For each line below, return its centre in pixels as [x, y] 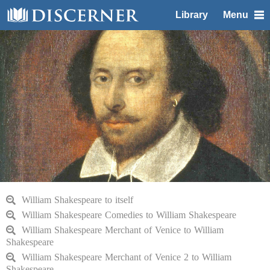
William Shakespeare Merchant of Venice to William [123, 230]
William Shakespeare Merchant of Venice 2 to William [127, 257]
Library [192, 15]
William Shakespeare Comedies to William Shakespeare [129, 215]
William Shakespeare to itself [77, 200]
